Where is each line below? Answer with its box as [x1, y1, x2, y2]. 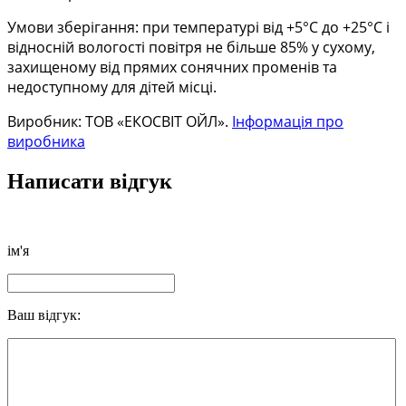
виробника [7, 131, 85, 152]
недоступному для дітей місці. [7, 77, 217, 98]
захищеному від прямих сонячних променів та [7, 57, 337, 78]
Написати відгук [7, 169, 172, 194]
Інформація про [232, 111, 343, 132]
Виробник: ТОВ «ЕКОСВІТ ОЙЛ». [7, 111, 232, 132]
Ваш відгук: [7, 307, 81, 324]
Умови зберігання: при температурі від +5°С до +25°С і [7, 17, 390, 38]
